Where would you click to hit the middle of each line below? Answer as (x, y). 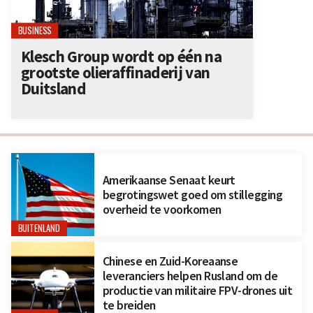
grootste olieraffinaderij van (116, 72)
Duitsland (53, 88)
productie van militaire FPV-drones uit (197, 291)
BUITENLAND (39, 228)
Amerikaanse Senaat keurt (169, 180)
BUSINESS (35, 30)
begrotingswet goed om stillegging (192, 194)
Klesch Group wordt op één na (121, 56)
